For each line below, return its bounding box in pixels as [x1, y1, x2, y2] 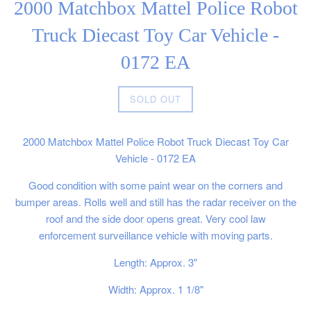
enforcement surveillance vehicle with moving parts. [38, 228, 273, 243]
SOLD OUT [130, 92, 181, 106]
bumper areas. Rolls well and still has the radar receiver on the [15, 194, 296, 210]
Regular [155, 88, 189, 100]
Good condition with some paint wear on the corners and [28, 178, 283, 193]
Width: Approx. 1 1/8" [108, 282, 203, 297]
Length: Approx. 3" [114, 255, 197, 270]
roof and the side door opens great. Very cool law [45, 211, 266, 226]
